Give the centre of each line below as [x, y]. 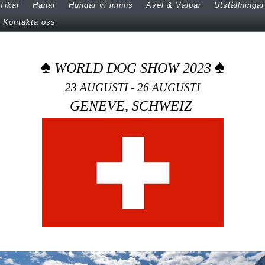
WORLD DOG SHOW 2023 [132, 68]
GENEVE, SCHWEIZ [132, 106]
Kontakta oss [29, 22]
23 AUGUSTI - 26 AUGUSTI [132, 88]
